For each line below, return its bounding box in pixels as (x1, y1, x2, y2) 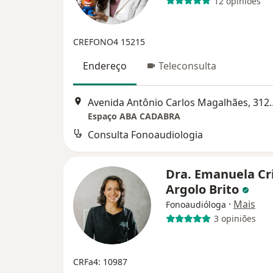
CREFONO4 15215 (73, 36, 145, 48)
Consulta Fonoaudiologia (88, 127, 203, 141)
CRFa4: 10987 (73, 255, 127, 268)
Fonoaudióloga (166, 198, 226, 210)
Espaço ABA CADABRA (88, 110, 180, 122)
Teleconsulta (158, 59, 216, 73)
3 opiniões (213, 213, 256, 225)
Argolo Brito (166, 180, 242, 197)
